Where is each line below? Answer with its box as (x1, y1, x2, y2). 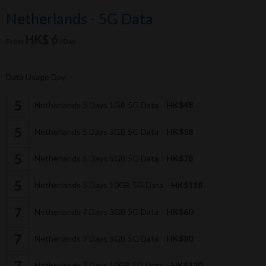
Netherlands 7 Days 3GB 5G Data (33, 206, 160, 217)
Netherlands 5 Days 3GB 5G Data (33, 126, 160, 137)
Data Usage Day (6, 72, 65, 83)
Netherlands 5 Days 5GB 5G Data (33, 153, 160, 163)
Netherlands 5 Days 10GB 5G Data (33, 179, 165, 190)
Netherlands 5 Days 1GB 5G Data (33, 99, 160, 110)
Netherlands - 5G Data (6, 9, 153, 28)
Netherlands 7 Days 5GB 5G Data (33, 233, 160, 243)
